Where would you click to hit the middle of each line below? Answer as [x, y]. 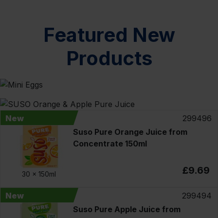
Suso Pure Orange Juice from [130, 132]
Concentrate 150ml [110, 143]
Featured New [109, 35]
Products [109, 58]
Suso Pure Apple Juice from [127, 209]
